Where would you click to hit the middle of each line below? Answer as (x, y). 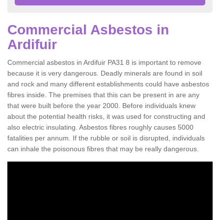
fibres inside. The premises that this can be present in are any (103, 95)
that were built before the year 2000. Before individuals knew (101, 105)
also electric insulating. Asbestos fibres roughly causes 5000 (100, 127)
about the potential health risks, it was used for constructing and (106, 116)
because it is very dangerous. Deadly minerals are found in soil (105, 73)
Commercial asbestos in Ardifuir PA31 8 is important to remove (104, 62)
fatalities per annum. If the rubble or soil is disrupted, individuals (106, 138)
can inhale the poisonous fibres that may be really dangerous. (103, 149)
